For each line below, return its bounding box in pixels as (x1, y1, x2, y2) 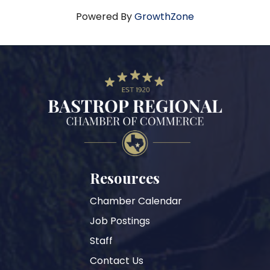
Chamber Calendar (89, 193, 182, 208)
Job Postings (89, 213, 150, 228)
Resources (89, 168, 160, 187)
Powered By (76, 10, 134, 24)
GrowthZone (134, 10, 194, 24)
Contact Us (89, 253, 143, 268)
